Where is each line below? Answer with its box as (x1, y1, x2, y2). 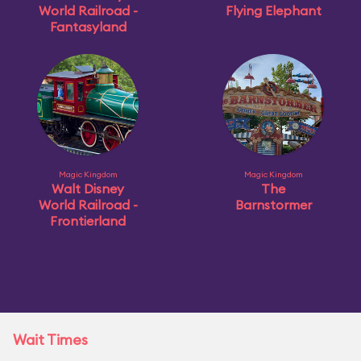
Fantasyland (49, 19, 127, 35)
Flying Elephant (225, 2, 322, 19)
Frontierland (50, 213, 126, 229)
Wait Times (13, 330, 88, 349)
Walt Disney (52, 180, 124, 197)
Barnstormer (234, 197, 312, 213)
